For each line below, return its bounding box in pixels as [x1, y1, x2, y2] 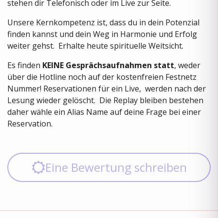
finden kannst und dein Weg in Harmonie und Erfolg [7, 28, 197, 39]
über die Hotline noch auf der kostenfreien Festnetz [7, 71, 197, 82]
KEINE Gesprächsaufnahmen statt [42, 59, 174, 71]
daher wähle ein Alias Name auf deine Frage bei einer [7, 106, 201, 117]
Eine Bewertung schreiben [45, 159, 187, 175]
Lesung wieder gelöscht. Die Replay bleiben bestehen [7, 94, 203, 106]
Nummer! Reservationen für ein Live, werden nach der [7, 83, 206, 94]
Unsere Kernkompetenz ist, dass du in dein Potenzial [7, 17, 200, 28]
